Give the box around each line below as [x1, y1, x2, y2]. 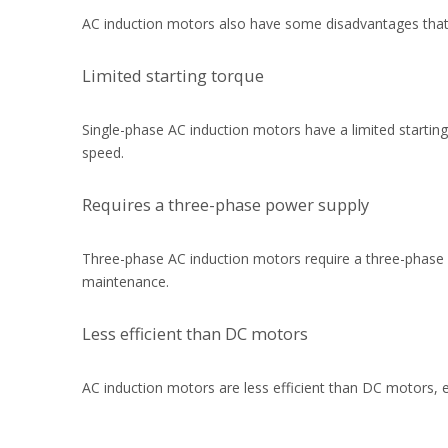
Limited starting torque [82, 65, 264, 87]
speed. [82, 143, 124, 162]
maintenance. [82, 272, 169, 291]
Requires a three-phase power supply [82, 194, 369, 216]
